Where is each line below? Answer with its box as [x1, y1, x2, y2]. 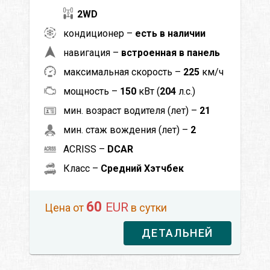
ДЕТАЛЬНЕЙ [141, 226, 213, 239]
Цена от [45, 201, 86, 214]
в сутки [128, 201, 167, 214]
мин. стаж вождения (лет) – [63, 124, 190, 136]
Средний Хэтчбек [101, 162, 184, 174]
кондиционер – [63, 27, 135, 39]
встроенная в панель [121, 46, 220, 58]
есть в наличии [135, 27, 206, 39]
